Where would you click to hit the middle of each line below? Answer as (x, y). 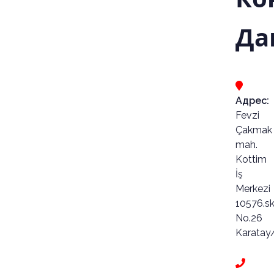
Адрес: (252, 101)
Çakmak (254, 130)
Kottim (251, 160)
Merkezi (253, 189)
